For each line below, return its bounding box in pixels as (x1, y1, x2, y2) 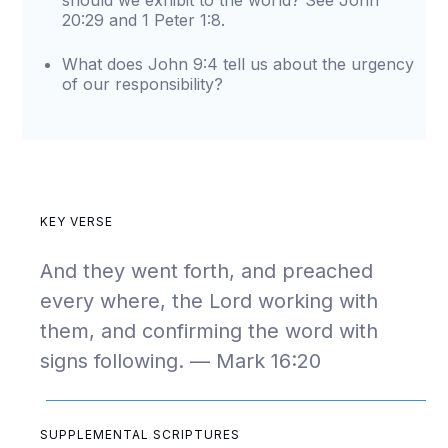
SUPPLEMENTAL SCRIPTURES (40, 427, 241, 442)
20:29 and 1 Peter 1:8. (62, 10, 226, 30)
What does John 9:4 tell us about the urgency (62, 54, 415, 74)
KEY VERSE (40, 214, 114, 229)
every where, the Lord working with (40, 289, 379, 313)
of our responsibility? (62, 74, 224, 94)
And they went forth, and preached (40, 259, 374, 283)
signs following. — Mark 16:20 (40, 349, 322, 373)
